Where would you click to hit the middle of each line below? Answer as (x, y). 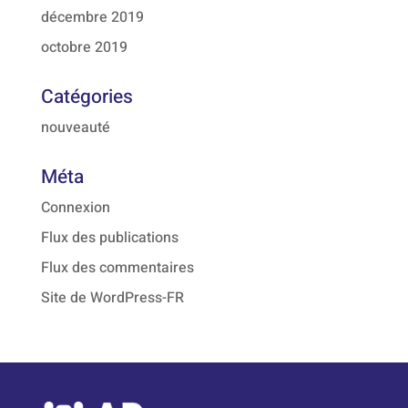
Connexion (75, 208)
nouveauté (75, 127)
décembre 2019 (92, 17)
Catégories (87, 97)
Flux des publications (109, 238)
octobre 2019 (84, 47)
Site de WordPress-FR (112, 298)
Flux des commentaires (117, 268)
